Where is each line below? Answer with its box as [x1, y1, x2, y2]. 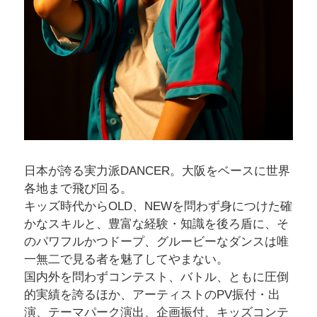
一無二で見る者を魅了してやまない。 [23, 252, 229, 266]
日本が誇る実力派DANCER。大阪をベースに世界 [23, 163, 290, 178]
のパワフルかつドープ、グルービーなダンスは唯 [23, 234, 289, 248]
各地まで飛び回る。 [23, 181, 132, 195]
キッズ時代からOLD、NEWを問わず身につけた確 [23, 199, 292, 213]
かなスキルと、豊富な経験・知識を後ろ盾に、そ [23, 217, 289, 231]
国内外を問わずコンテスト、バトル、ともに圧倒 [23, 270, 289, 284]
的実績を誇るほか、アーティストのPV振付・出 [23, 287, 280, 301]
